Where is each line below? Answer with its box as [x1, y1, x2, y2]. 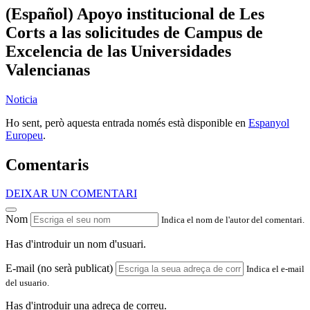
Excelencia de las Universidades [6, 42, 231, 60]
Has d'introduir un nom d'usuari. [6, 238, 146, 250]
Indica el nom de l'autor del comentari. [161, 215, 304, 226]
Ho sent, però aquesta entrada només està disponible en [6, 116, 248, 129]
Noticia [6, 93, 37, 105]
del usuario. [6, 277, 49, 289]
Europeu [6, 129, 43, 141]
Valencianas [6, 60, 90, 79]
